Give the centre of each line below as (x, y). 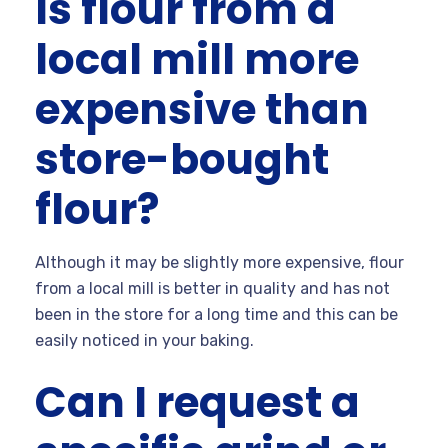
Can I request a (197, 402)
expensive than (202, 109)
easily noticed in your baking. (146, 340)
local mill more (197, 59)
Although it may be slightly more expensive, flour (219, 262)
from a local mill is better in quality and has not (212, 288)
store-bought (182, 159)
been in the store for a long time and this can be (216, 314)
